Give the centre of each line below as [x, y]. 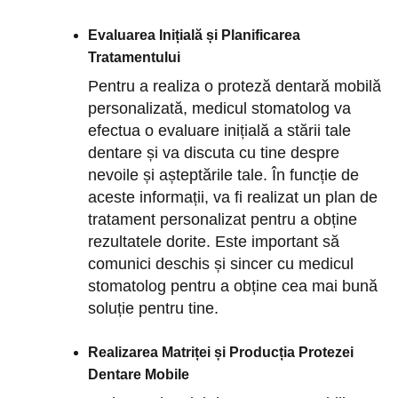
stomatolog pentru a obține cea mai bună [233, 287]
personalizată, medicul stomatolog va [220, 109]
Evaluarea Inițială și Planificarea [195, 36]
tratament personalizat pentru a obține [223, 220]
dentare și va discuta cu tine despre [214, 153]
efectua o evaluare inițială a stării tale [220, 131]
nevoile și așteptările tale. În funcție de [224, 175]
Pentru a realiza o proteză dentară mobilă [235, 87]
